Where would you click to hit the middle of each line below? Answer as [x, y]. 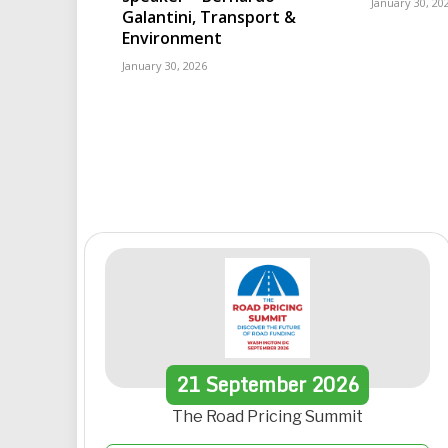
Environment [172, 37]
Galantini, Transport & [209, 16]
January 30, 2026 [164, 65]
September [255, 384]
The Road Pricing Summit [267, 416]
